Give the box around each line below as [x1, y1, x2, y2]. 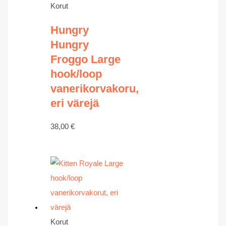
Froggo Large [50, 52, 121, 66]
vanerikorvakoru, [50, 82, 139, 95]
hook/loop [50, 67, 102, 80]
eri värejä [50, 96, 99, 109]
